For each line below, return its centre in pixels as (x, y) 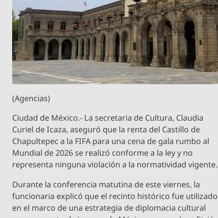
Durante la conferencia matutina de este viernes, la (106, 184)
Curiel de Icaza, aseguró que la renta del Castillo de (106, 130)
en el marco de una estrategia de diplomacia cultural (109, 208)
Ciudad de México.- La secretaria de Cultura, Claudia (108, 118)
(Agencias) (31, 99)
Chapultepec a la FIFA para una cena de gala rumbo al (111, 141)
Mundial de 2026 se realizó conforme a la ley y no (103, 153)
